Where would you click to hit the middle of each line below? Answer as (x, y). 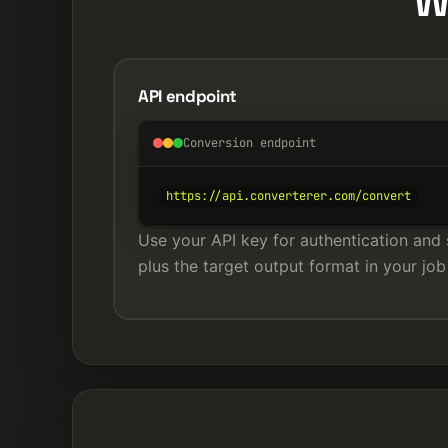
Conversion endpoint (249, 143)
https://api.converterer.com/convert (289, 196)
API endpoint (187, 95)
